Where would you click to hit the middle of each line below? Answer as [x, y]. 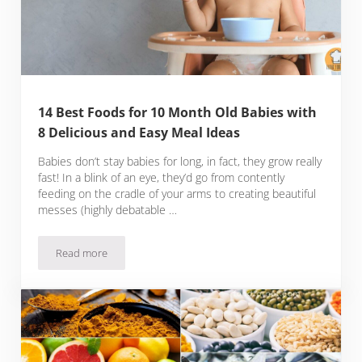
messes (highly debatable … [108, 210]
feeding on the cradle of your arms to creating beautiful [177, 194]
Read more [82, 253]
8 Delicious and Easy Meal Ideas [139, 133]
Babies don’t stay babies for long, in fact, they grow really [180, 162]
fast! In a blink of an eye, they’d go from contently [162, 178]
